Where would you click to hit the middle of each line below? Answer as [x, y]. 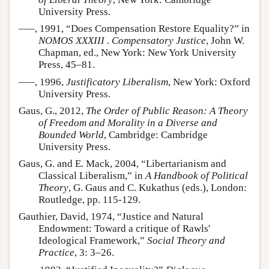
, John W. [225, 41]
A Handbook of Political [197, 176]
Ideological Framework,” [93, 241]
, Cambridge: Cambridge [156, 134]
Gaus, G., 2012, [52, 110]
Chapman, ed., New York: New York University [138, 53]
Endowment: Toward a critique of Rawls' [124, 229]
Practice [56, 253]
